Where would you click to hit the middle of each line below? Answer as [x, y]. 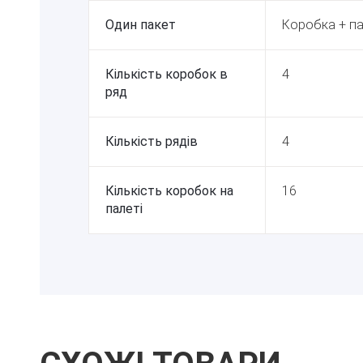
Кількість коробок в [167, 74]
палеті [124, 208]
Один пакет [141, 24]
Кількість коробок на [169, 190]
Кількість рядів [152, 141]
